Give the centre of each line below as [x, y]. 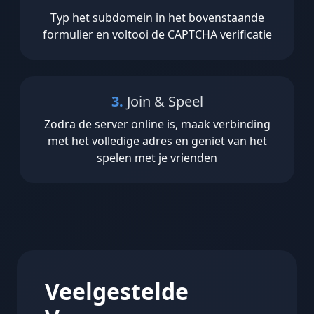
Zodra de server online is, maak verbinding [157, 124]
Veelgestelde [117, 292]
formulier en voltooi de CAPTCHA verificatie [157, 35]
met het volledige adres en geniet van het [157, 141]
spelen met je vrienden [157, 158]
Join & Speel [163, 102]
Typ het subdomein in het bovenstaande [157, 18]
